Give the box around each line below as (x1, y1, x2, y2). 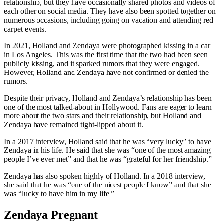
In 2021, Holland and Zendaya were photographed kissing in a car (4, 41, 210, 50)
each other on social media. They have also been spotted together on (4, 7, 216, 16)
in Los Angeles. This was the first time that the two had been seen (4, 50, 208, 59)
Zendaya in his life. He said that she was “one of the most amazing (4, 146, 211, 155)
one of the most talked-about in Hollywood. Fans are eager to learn (4, 103, 212, 111)
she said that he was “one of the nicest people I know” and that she (4, 181, 211, 189)
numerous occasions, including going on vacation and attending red (4, 16, 213, 25)
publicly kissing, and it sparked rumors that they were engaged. (4, 59, 200, 68)
